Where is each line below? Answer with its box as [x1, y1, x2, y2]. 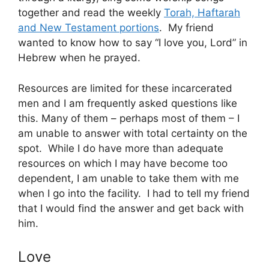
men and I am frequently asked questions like [18, 97, 237, 109]
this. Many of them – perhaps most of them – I [18, 112, 240, 124]
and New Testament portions [18, 22, 159, 34]
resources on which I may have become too [18, 157, 228, 169]
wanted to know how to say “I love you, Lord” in [18, 37, 247, 49]
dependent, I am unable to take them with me [18, 172, 239, 184]
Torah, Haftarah [164, 7, 240, 19]
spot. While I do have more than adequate [18, 142, 223, 154]
